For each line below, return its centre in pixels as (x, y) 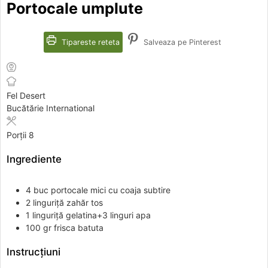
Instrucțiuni (33, 252)
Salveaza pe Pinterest (181, 42)
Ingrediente (34, 159)
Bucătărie (26, 108)
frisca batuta (79, 227)
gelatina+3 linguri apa (108, 215)
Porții (18, 135)
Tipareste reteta (89, 42)
